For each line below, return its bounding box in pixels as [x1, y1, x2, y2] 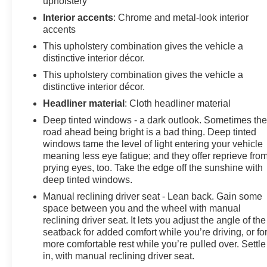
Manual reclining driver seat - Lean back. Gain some [43, 191, 263, 202]
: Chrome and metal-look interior [113, 13, 249, 23]
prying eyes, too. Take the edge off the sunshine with [43, 163, 263, 173]
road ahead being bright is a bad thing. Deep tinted [43, 127, 257, 138]
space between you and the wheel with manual [43, 203, 241, 214]
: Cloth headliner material [125, 98, 231, 109]
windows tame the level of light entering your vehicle [43, 139, 263, 150]
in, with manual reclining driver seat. [43, 251, 195, 262]
